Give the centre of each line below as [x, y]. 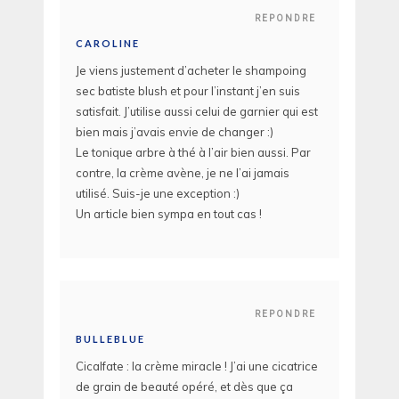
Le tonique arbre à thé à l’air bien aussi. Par [193, 153]
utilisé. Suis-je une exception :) [158, 194]
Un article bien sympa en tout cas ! [169, 214]
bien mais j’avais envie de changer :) [175, 132]
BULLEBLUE [110, 338]
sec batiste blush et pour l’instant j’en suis [188, 91]
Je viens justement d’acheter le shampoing [191, 71]
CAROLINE [108, 44]
